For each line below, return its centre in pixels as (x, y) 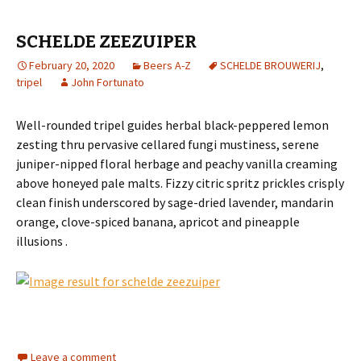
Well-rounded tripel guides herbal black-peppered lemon (172, 125)
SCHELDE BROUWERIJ (270, 66)
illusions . (42, 241)
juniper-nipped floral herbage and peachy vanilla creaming (177, 164)
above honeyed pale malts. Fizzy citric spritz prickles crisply (180, 183)
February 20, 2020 (72, 66)
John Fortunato (108, 83)
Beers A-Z (167, 66)
